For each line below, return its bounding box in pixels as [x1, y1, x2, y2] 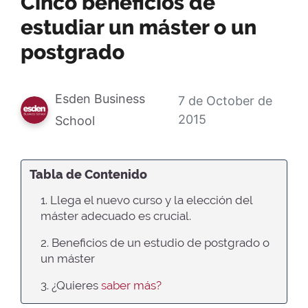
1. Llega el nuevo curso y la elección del [41, 192, 252, 207]
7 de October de [177, 93, 272, 108]
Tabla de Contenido [30, 166, 147, 182]
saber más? [101, 278, 162, 292]
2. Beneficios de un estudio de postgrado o [41, 235, 269, 250]
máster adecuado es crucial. [41, 208, 191, 223]
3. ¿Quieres [41, 278, 101, 292]
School [55, 113, 95, 128]
